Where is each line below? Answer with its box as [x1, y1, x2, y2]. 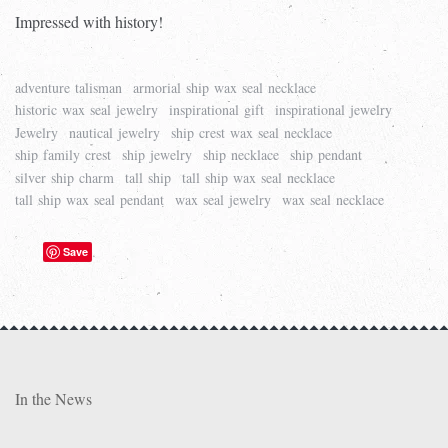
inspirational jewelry [275, 100, 392, 120]
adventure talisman [15, 77, 122, 97]
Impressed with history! [15, 10, 163, 32]
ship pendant [290, 145, 362, 165]
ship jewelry [122, 145, 192, 165]
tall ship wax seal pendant [15, 190, 164, 210]
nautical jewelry [69, 122, 160, 142]
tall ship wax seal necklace [182, 167, 335, 187]
